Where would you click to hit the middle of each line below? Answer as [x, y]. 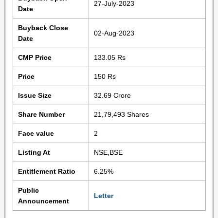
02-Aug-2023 [114, 33]
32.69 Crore [112, 95]
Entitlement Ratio [46, 171]
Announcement [43, 201]
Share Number [41, 114]
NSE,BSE [108, 152]
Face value [36, 133]
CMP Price [35, 57]
